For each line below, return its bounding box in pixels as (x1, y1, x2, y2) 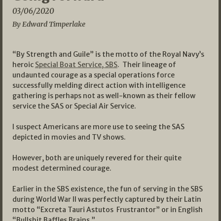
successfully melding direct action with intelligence (12, 81, 185, 90)
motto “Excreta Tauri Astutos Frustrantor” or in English (12, 205, 203, 215)
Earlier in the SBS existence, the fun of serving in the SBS (12, 184, 203, 194)
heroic (12, 60, 35, 70)
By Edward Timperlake (12, 19, 85, 29)
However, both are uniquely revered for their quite (12, 153, 182, 163)
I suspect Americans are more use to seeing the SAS (12, 122, 184, 132)
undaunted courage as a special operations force (12, 71, 175, 80)
